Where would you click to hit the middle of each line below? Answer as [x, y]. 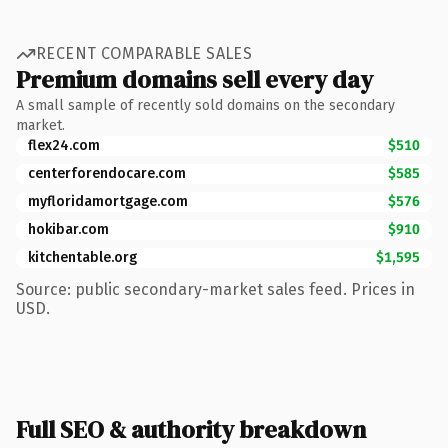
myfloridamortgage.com [108, 201]
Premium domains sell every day [194, 79]
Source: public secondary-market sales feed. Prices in [215, 289]
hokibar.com [68, 229]
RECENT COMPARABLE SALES [144, 53]
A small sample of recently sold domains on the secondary [205, 105]
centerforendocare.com [107, 173]
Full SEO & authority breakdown [191, 429]
